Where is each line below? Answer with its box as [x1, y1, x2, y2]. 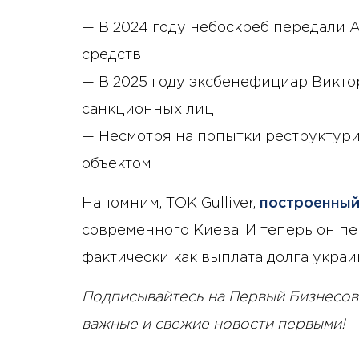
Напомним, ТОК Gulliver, [82, 196, 260, 210]
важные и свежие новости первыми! [82, 317, 345, 331]
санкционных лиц [82, 103, 214, 116]
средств [82, 48, 141, 62]
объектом [82, 157, 151, 171]
